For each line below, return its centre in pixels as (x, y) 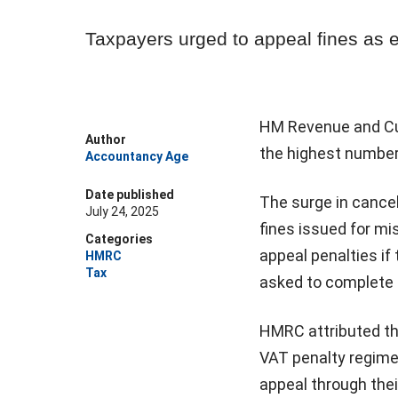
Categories (119, 239)
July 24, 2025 (122, 211)
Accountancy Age (137, 156)
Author (106, 139)
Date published (130, 195)
